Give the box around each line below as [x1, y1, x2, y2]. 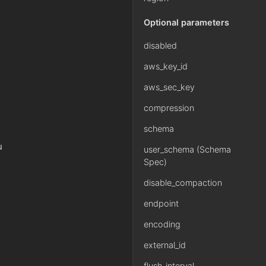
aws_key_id [144, 61, 188, 71]
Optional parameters [144, 17, 229, 27]
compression [144, 103, 194, 113]
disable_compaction [144, 178, 222, 188]
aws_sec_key [144, 82, 195, 92]
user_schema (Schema [144, 144, 231, 154]
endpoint [144, 198, 179, 208]
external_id [144, 240, 186, 250]
